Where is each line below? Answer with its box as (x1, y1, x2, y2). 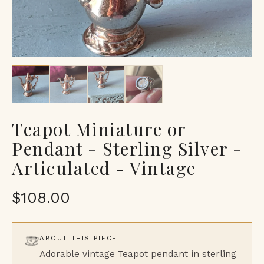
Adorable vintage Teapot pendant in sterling (39, 248, 236, 259)
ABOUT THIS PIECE (39, 233, 117, 242)
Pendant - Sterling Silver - (12, 136, 243, 160)
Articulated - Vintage (12, 156, 196, 180)
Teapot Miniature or (12, 117, 186, 141)
